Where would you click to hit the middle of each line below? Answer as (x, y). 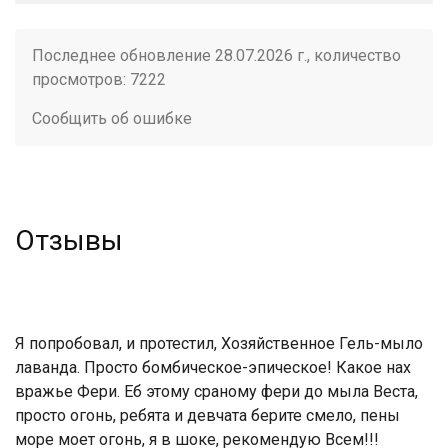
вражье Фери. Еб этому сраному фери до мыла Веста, (216, 391)
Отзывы (69, 240)
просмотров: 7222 (99, 79)
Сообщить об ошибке (112, 118)
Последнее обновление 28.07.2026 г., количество (216, 55)
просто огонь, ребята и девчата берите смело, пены (207, 415)
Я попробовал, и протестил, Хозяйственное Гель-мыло (219, 343)
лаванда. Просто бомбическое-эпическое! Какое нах (213, 367)
